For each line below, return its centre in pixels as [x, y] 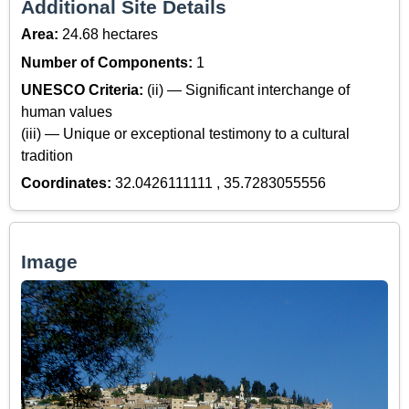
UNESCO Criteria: [84, 90]
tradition [47, 156]
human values [67, 112]
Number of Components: [109, 62]
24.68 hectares [110, 35]
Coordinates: [68, 184]
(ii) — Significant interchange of [248, 90]
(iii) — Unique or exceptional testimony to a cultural [185, 134]
